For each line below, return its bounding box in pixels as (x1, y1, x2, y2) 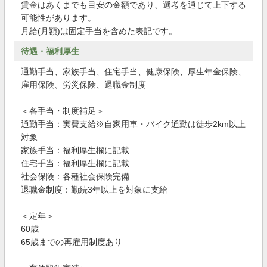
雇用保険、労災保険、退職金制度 (21, 80, 146, 89)
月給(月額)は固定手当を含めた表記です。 (21, 26, 177, 36)
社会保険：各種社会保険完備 (21, 172, 129, 181)
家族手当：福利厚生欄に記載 (21, 145, 129, 155)
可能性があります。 (21, 13, 96, 23)
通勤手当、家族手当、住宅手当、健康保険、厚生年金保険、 (21, 67, 246, 76)
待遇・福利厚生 (21, 46, 79, 56)
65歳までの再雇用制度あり (21, 237, 122, 247)
